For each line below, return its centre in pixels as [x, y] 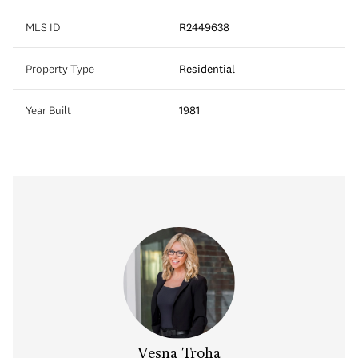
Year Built [48, 110]
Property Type [60, 68]
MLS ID [43, 27]
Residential [207, 68]
